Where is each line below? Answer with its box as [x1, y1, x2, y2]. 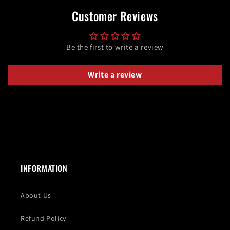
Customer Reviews [72, 7, 158, 25]
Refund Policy [21, 214, 66, 223]
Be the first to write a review [66, 42, 164, 52]
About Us [21, 190, 51, 200]
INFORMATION [21, 162, 68, 175]
